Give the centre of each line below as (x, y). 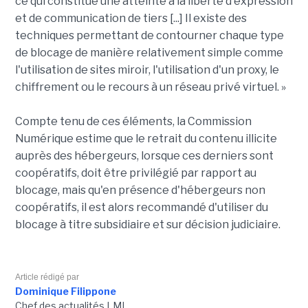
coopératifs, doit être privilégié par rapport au (135, 173)
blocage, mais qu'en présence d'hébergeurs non (140, 190)
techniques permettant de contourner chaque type (149, 36)
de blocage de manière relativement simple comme (149, 53)
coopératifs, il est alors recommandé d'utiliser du (141, 208)
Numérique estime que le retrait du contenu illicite (146, 139)
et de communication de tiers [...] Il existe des (131, 19)
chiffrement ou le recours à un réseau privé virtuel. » (150, 87)
